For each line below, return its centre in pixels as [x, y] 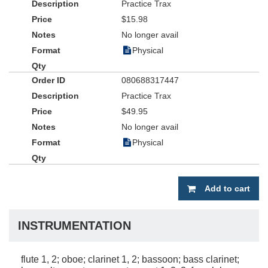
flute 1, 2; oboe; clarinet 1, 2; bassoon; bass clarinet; [130, 259]
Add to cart [227, 188]
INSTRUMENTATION [74, 226]
